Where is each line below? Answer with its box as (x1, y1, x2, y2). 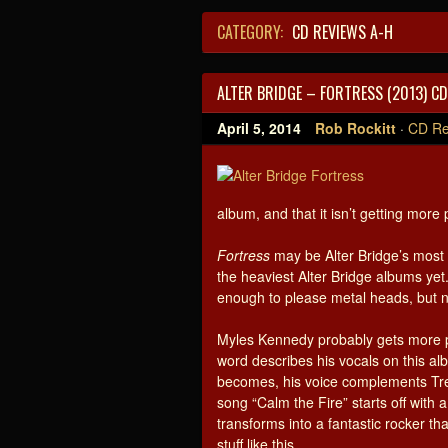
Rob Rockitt (315, 118, 396, 138)
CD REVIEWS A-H (288, 20, 393, 44)
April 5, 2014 (217, 118, 301, 138)
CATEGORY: (217, 20, 283, 44)
